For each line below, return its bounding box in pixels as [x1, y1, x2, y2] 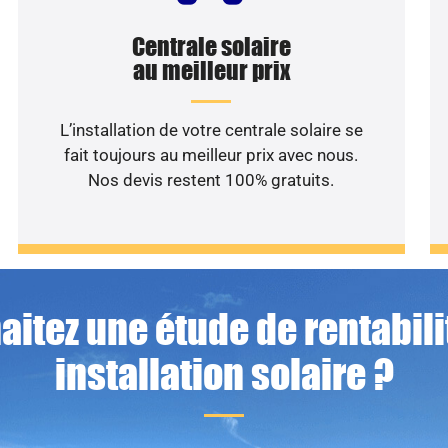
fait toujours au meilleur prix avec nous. [64, 145, 359, 166]
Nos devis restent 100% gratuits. [88, 170, 335, 191]
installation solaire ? [54, 350, 394, 399]
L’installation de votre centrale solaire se [59, 120, 363, 141]
